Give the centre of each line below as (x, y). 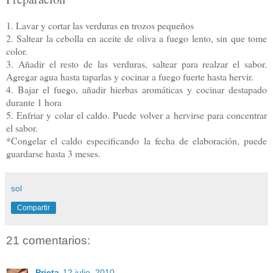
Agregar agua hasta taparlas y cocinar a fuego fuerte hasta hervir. (130, 77)
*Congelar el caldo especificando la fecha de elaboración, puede (136, 141)
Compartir (34, 208)
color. (17, 51)
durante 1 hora (34, 102)
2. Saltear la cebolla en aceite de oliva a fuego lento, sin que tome (136, 38)
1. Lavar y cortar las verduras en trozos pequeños (100, 26)
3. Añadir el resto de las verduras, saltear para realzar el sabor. (136, 64)
